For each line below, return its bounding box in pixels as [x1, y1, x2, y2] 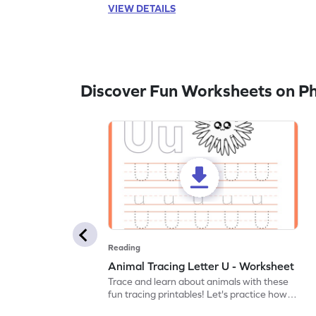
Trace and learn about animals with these [108, 276, 289, 288]
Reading [108, 243, 141, 253]
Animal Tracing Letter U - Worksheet [108, 260, 295, 273]
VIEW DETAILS [108, 3, 176, 15]
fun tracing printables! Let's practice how [108, 288, 288, 300]
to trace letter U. [108, 301, 181, 313]
